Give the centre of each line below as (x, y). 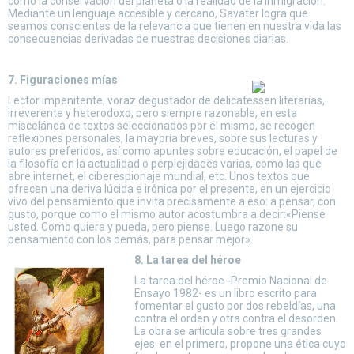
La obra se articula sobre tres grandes (228, 331)
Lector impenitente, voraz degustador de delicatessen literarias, (166, 100)
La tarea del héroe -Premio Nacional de (231, 281)
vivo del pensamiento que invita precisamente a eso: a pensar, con (172, 201)
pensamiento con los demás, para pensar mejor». (130, 239)
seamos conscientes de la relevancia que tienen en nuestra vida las (175, 26)
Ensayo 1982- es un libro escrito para (226, 293)
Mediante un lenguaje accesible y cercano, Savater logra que (158, 13)
